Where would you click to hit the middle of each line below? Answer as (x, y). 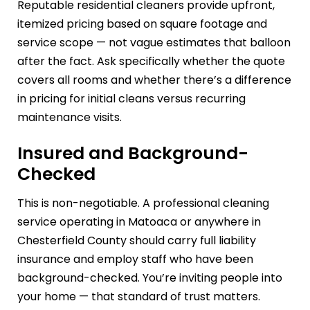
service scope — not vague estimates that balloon (154, 43)
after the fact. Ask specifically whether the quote (151, 62)
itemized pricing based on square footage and (142, 24)
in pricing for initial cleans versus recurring (131, 99)
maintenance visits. (70, 118)
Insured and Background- (133, 154)
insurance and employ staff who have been (135, 259)
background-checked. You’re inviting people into (150, 277)
